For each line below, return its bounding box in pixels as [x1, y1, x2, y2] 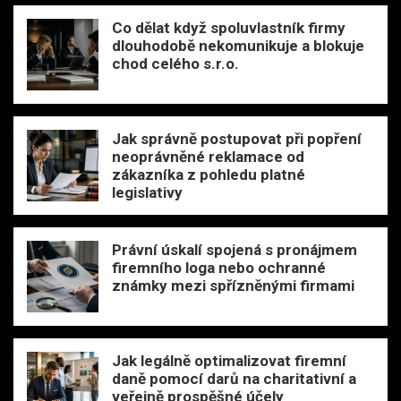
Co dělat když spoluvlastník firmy [112, 18, 346, 37]
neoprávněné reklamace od [112, 147, 304, 166]
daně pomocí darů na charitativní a [112, 369, 356, 388]
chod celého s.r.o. [112, 54, 239, 73]
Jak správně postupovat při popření [112, 129, 362, 148]
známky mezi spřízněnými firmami [112, 276, 354, 294]
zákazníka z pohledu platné [112, 165, 305, 183]
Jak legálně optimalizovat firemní [112, 351, 346, 370]
